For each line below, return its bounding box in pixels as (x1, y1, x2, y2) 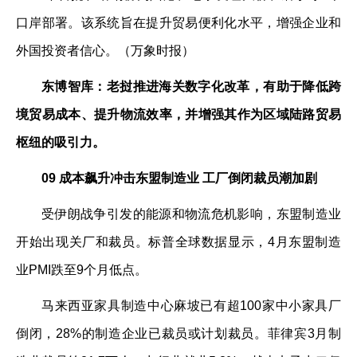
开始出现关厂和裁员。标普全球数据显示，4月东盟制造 (16, 235, 341, 249)
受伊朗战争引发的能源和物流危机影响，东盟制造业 (41, 207, 341, 221)
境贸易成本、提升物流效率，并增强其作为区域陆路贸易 (16, 108, 341, 121)
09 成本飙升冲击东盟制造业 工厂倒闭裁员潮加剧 (41, 171, 317, 185)
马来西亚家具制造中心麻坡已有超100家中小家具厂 (41, 299, 341, 312)
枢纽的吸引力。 (16, 135, 105, 149)
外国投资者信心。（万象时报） (16, 44, 194, 57)
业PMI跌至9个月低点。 (16, 263, 147, 277)
